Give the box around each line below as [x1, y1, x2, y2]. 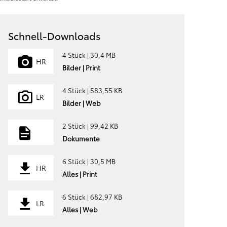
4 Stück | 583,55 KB [62, 86, 122, 95]
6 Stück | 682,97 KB [62, 192, 122, 202]
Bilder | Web [62, 98, 101, 108]
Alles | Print [62, 169, 97, 179]
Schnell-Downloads [8, 28, 101, 43]
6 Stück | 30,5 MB [62, 157, 116, 166]
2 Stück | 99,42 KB [62, 121, 118, 131]
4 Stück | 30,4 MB [62, 50, 116, 60]
